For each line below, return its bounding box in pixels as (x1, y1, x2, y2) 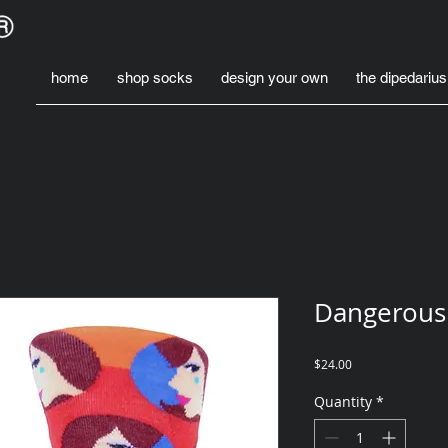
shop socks (116, 68, 193, 86)
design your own (221, 68, 328, 86)
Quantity (314, 392, 372, 411)
